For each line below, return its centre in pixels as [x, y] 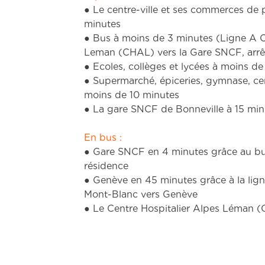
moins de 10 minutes [132, 62]
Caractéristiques [124, 247]
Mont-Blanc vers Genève [141, 161]
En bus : [103, 105]
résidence [106, 133]
